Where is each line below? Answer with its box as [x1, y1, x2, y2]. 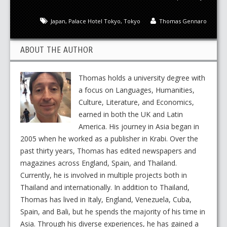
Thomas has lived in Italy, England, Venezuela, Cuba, [20, 195, 192, 205]
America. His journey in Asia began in [79, 122, 199, 132]
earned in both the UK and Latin [79, 109, 183, 120]
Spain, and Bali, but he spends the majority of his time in [20, 207, 205, 217]
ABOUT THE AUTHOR [20, 45, 93, 55]
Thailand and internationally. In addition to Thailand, [20, 182, 190, 193]
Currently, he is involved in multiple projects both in [20, 170, 187, 180]
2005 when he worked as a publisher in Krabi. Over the [20, 134, 198, 144]
